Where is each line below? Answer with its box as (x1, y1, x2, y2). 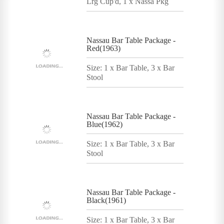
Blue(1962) (86, 119, 122, 128)
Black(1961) (86, 195, 126, 204)
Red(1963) (86, 43, 120, 52)
